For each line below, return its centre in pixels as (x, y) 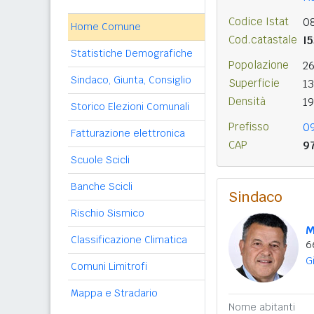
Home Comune (106, 27)
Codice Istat (259, 21)
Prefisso (249, 127)
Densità (247, 101)
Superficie (254, 83)
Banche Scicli (102, 186)
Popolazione (259, 65)
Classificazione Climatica (129, 240)
